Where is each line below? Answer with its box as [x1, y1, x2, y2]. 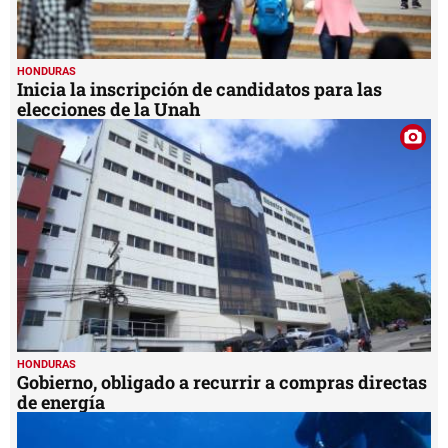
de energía [17, 389, 105, 414]
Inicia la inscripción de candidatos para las [17, 77, 382, 102]
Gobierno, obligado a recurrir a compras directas [17, 369, 427, 394]
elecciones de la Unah [17, 97, 200, 122]
